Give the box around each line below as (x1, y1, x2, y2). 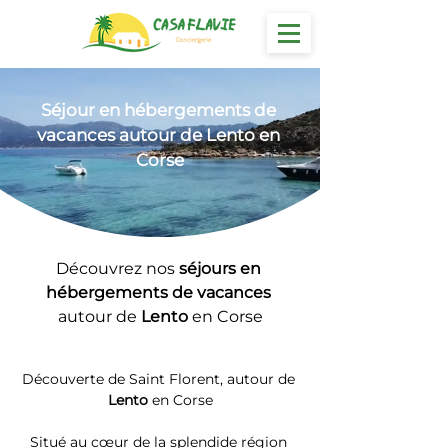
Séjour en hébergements (40, 100, 250, 120)
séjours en (178, 259, 265, 278)
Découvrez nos (55, 259, 179, 278)
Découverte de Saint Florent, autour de (21, 370, 299, 388)
